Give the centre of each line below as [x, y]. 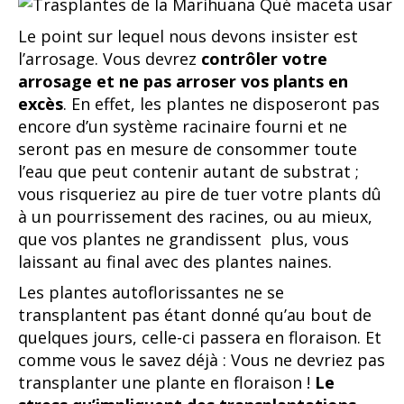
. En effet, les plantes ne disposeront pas [221, 103]
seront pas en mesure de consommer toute [188, 148]
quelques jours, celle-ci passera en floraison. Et [200, 337]
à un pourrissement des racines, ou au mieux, [195, 216]
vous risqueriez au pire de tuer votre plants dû [200, 193]
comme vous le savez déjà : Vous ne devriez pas [202, 359]
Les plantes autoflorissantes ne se [151, 292]
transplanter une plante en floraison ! [166, 382]
